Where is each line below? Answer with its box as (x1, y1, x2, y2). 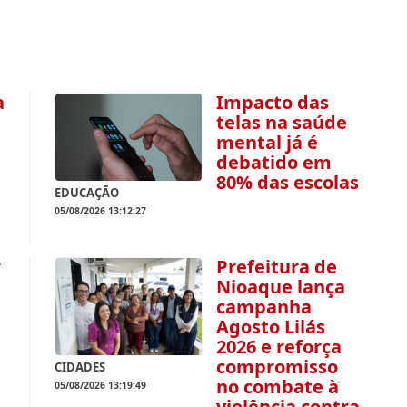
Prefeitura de (216, 253, 338, 279)
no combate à (216, 373, 340, 399)
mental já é (216, 130, 319, 154)
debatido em (216, 150, 333, 174)
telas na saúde (216, 110, 348, 134)
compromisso (216, 353, 339, 379)
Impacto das (216, 90, 330, 114)
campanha (216, 293, 313, 319)
